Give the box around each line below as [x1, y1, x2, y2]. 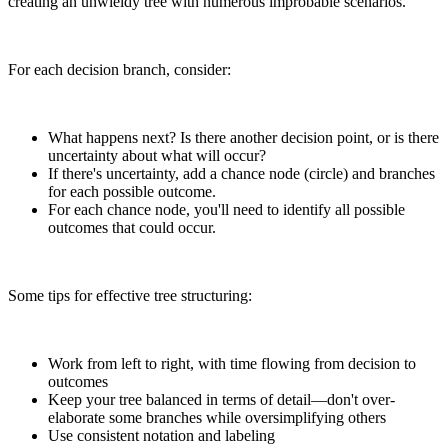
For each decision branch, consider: [8, 60, 231, 78]
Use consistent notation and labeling [48, 426, 275, 444]
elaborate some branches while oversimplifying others [48, 408, 386, 426]
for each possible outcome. [48, 182, 216, 200]
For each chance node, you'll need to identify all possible [48, 200, 405, 218]
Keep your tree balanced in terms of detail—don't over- [48, 390, 395, 408]
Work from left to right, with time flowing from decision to [48, 354, 416, 372]
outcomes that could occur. [48, 218, 216, 236]
